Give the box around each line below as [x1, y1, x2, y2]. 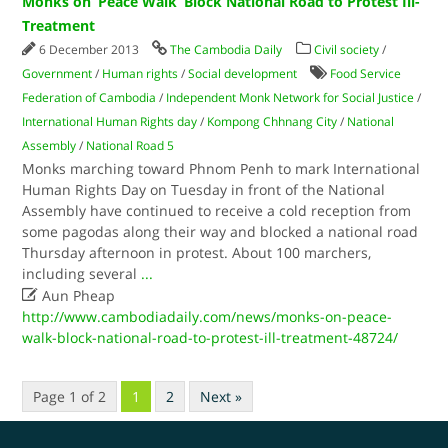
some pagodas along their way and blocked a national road [22, 222, 419, 241]
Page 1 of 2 [33, 387, 107, 406]
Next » [200, 387, 243, 406]
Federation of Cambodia [22, 89, 157, 106]
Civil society [314, 41, 380, 58]
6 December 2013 [39, 41, 143, 58]
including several [22, 264, 142, 283]
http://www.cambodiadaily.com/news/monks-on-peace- [22, 307, 393, 326]
